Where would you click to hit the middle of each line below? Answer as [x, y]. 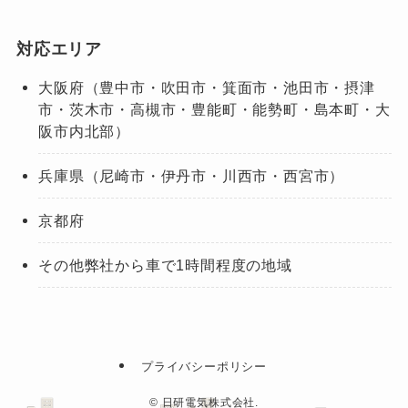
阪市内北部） [84, 131]
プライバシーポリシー [204, 367]
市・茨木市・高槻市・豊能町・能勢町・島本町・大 [214, 109]
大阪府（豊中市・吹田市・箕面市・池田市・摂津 [207, 87]
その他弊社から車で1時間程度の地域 [165, 265]
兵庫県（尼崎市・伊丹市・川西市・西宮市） [192, 175]
